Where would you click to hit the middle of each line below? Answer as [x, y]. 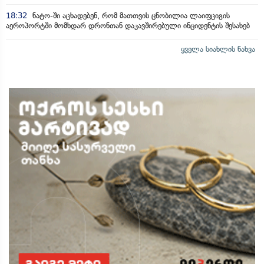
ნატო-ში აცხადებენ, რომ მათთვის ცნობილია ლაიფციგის [130, 15]
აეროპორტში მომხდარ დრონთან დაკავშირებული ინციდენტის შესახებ [128, 25]
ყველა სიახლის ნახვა [218, 49]
